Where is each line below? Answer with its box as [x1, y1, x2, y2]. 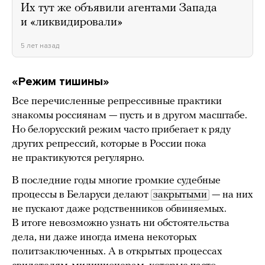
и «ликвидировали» [21, 16, 122, 28]
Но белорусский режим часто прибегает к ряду [12, 124, 231, 135]
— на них [209, 189, 253, 201]
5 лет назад [21, 41, 59, 50]
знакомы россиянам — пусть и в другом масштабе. [12, 109, 247, 121]
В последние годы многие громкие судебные [12, 174, 221, 186]
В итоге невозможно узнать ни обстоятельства [12, 217, 230, 229]
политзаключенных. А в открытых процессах [12, 245, 222, 257]
